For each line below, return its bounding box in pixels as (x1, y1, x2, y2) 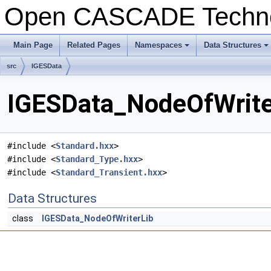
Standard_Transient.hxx (56, 168, 162, 178)
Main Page (13, 41, 53, 50)
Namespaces (135, 41, 182, 50)
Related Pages (67, 41, 120, 50)
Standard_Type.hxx (56, 154, 138, 165)
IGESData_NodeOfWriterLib (42, 214, 153, 224)
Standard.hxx (56, 141, 114, 151)
